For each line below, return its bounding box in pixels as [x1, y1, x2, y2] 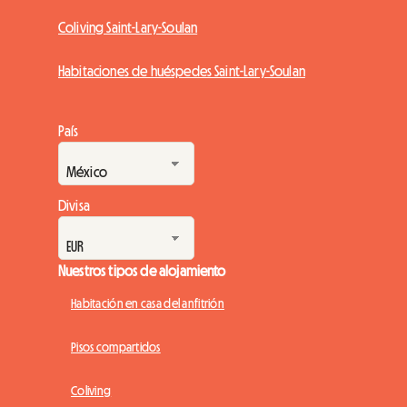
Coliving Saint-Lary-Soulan [58, 19, 198, 35]
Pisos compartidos [71, 340, 161, 353]
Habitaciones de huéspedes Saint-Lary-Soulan [58, 63, 305, 78]
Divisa [58, 197, 90, 213]
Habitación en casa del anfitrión [71, 296, 224, 310]
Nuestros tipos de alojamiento [58, 263, 226, 278]
